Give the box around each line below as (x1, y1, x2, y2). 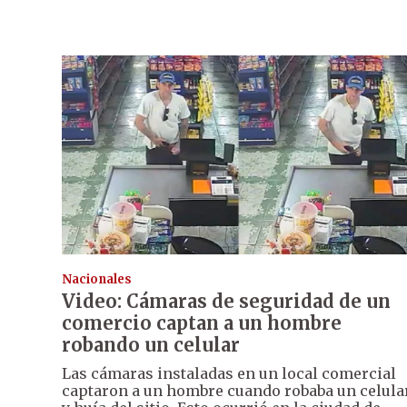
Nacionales (62, 271, 132, 287)
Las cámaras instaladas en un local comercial (62, 363, 396, 382)
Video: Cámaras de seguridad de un (62, 289, 391, 313)
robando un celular (62, 333, 240, 356)
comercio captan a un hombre (62, 311, 342, 334)
